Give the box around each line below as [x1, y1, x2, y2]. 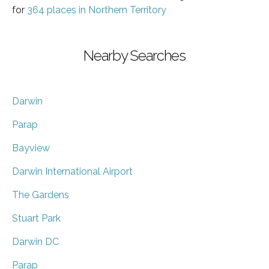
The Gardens [12, 189, 69, 201]
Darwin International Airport [12, 165, 133, 177]
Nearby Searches [83, 46, 186, 64]
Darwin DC [12, 235, 59, 247]
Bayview [12, 142, 50, 154]
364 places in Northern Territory [27, 4, 166, 16]
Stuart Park [12, 212, 61, 224]
